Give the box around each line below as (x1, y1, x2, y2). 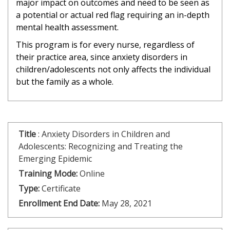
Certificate (42, 183, 81, 194)
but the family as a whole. (16, 76, 113, 87)
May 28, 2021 (102, 198, 152, 209)
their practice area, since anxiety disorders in (16, 51, 187, 63)
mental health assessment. (16, 22, 119, 33)
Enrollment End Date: (18, 198, 100, 209)
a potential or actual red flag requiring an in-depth (16, 9, 209, 21)
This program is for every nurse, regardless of (16, 39, 195, 50)
